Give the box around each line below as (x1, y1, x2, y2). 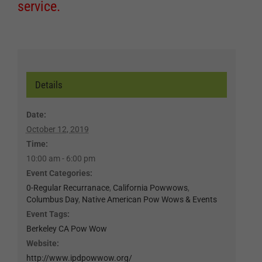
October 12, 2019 (26, 125, 89, 135)
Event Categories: (26, 168, 92, 178)
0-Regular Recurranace (26, 183, 109, 193)
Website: (26, 239, 59, 249)
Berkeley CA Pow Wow (26, 224, 107, 234)
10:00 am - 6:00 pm (26, 154, 95, 164)
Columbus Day (26, 195, 78, 205)
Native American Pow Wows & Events (81, 195, 217, 205)
